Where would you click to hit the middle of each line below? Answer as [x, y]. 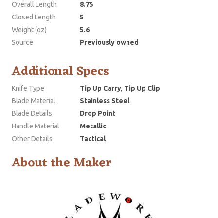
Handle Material [36, 126]
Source [22, 43]
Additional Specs [60, 72]
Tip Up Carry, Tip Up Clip [120, 88]
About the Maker [62, 163]
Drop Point [98, 114]
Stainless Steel [105, 101]
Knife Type [28, 88]
